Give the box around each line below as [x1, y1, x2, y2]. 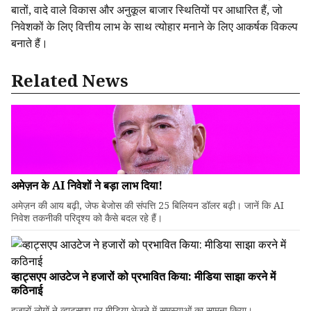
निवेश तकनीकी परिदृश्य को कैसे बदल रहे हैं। [11, 211, 162, 224]
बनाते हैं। [11, 35, 48, 51]
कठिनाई [11, 283, 42, 298]
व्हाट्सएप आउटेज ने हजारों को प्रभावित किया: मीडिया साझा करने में [11, 269, 276, 284]
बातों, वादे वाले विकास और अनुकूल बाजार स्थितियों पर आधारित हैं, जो [11, 2, 283, 17]
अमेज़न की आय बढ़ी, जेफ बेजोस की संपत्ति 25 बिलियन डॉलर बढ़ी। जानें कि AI [11, 199, 284, 212]
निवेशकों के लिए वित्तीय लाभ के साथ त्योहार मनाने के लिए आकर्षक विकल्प [11, 19, 298, 34]
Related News [11, 69, 128, 92]
